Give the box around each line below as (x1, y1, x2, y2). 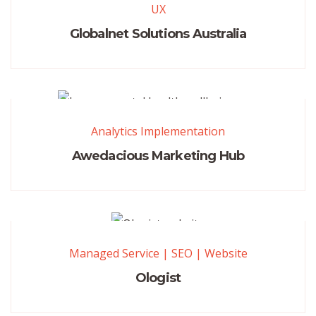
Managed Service (68, 245, 159, 262)
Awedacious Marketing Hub (71, 148, 245, 164)
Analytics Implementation (91, 123, 225, 140)
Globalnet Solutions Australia (69, 26, 247, 42)
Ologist (135, 270, 181, 286)
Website (204, 245, 248, 262)
